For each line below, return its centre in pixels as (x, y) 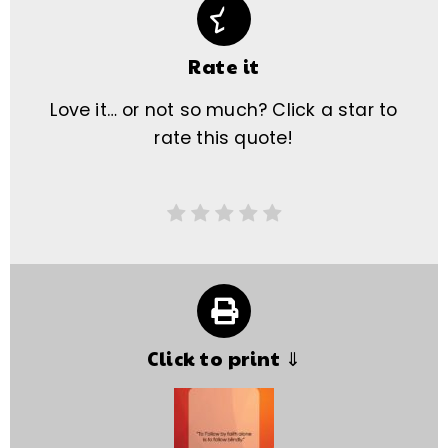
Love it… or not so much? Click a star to (224, 110)
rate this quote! (224, 138)
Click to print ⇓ (224, 357)
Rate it (224, 66)
